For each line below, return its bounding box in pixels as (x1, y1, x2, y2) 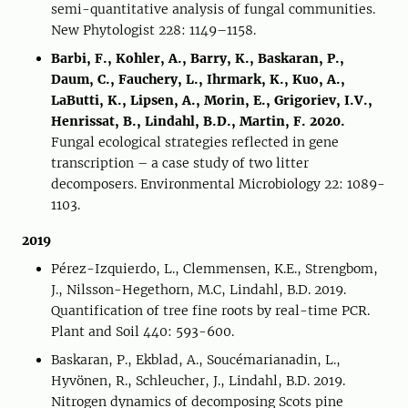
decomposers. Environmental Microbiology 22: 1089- (51, 176, 385, 192)
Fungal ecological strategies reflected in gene (51, 134, 339, 150)
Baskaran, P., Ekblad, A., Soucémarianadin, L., (51, 352, 341, 368)
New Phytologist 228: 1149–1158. (51, 22, 256, 38)
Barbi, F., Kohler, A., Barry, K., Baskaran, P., (51, 50, 344, 66)
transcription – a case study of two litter (51, 155, 309, 171)
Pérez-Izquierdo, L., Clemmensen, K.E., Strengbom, (51, 260, 378, 277)
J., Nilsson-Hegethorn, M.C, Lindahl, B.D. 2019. (51, 281, 346, 298)
